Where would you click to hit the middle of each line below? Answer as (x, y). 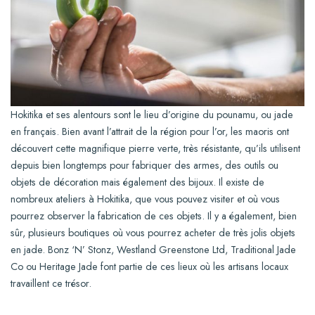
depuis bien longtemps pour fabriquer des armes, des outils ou (144, 166)
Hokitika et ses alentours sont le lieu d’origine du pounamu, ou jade (152, 115)
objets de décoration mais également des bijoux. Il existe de (137, 182)
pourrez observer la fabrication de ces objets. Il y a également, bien (154, 216)
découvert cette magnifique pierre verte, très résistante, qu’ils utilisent (155, 149)
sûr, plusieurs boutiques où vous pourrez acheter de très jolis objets (153, 233)
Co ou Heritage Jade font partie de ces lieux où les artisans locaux (149, 267)
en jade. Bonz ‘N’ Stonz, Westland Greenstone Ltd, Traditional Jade (153, 250)
